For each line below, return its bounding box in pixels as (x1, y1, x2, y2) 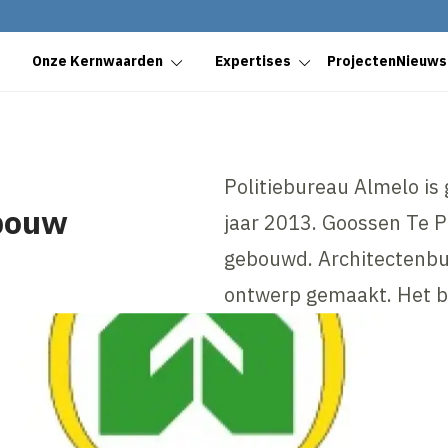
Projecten (327, 52, 396, 71)
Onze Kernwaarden (32, 52, 163, 71)
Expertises (215, 52, 291, 71)
